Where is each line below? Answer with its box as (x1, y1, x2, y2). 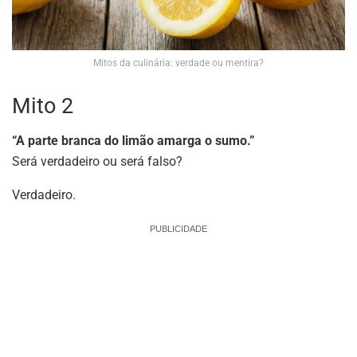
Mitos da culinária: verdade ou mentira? (93, 57, 264, 69)
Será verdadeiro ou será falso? (12, 154, 182, 170)
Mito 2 (12, 92, 73, 119)
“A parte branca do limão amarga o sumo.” (12, 133, 255, 149)
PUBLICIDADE (150, 224, 207, 234)
